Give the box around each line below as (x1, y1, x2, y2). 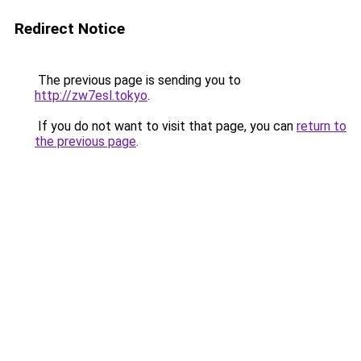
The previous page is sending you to (35, 73, 241, 88)
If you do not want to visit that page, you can (35, 118, 297, 134)
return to (297, 118, 346, 134)
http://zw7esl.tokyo (35, 88, 147, 103)
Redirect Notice (15, 19, 125, 38)
